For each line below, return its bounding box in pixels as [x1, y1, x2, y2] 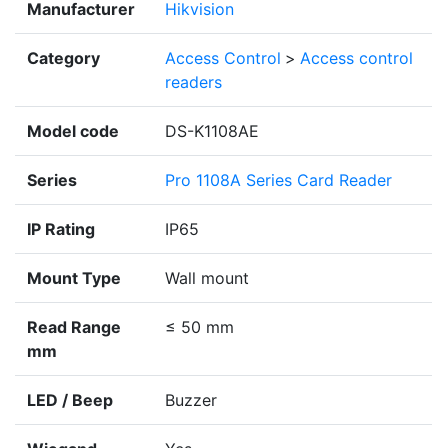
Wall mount [165, 268, 249, 289]
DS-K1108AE [165, 121, 259, 142]
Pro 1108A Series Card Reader [165, 170, 392, 191]
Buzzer [165, 390, 217, 411]
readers [165, 72, 222, 93]
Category [27, 48, 100, 69]
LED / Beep [27, 390, 113, 411]
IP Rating [27, 219, 95, 240]
